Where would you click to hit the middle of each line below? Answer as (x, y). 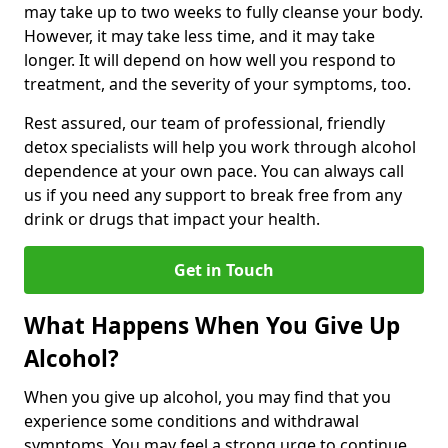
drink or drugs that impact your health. (172, 219)
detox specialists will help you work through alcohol (220, 147)
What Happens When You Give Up (212, 326)
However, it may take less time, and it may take (199, 36)
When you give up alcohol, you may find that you (207, 397)
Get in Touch (224, 270)
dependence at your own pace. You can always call (214, 171)
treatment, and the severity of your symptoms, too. (217, 84)
